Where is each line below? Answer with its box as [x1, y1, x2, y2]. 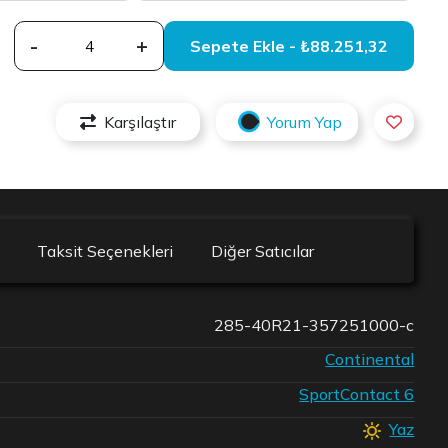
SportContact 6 [299, 384, 415, 405]
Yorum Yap [267, 111, 343, 132]
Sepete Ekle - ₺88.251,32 [300, 36, 389, 56]
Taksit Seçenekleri [37, 240, 174, 261]
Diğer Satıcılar [211, 240, 315, 261]
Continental [325, 349, 415, 370]
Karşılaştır [104, 111, 177, 132]
